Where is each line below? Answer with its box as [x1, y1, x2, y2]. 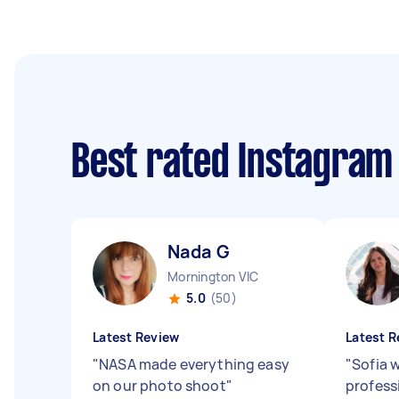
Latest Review [93, 329, 180, 346]
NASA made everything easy [99, 354, 289, 374]
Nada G [167, 240, 230, 264]
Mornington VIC [167, 268, 259, 285]
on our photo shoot [93, 376, 226, 395]
